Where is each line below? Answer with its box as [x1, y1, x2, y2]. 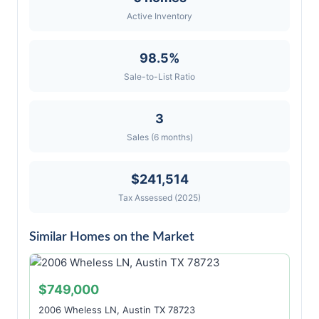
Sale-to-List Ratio [124, 71, 195, 82]
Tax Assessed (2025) [118, 192, 201, 203]
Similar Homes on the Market [29, 231, 194, 244]
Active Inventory [127, 11, 192, 21]
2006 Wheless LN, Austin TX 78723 [38, 304, 195, 315]
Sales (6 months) [126, 132, 193, 142]
